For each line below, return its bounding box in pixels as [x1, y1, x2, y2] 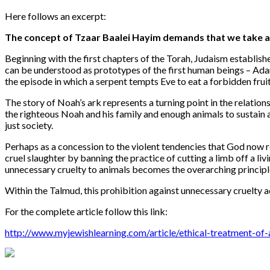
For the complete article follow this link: [5, 205, 168, 217]
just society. [5, 119, 53, 131]
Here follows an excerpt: [5, 10, 106, 22]
